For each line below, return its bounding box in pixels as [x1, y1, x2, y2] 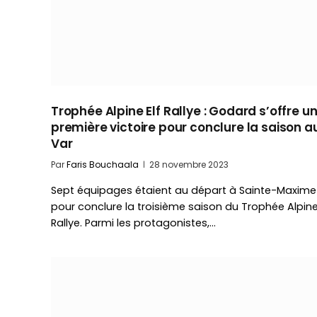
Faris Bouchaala [67, 158, 139, 171]
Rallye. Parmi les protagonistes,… [51, 216, 216, 231]
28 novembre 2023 [149, 158, 229, 171]
